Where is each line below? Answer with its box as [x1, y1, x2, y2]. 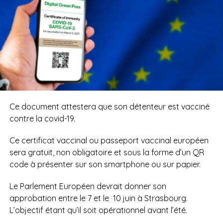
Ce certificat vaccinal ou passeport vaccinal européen [9, 135, 209, 145]
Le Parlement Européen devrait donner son [9, 181, 166, 191]
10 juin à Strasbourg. [112, 193, 188, 203]
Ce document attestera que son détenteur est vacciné [9, 101, 210, 111]
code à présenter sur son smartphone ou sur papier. [9, 159, 201, 169]
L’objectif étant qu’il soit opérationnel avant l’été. [9, 205, 187, 215]
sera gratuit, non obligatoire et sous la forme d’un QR [9, 147, 204, 157]
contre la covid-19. [9, 113, 75, 123]
